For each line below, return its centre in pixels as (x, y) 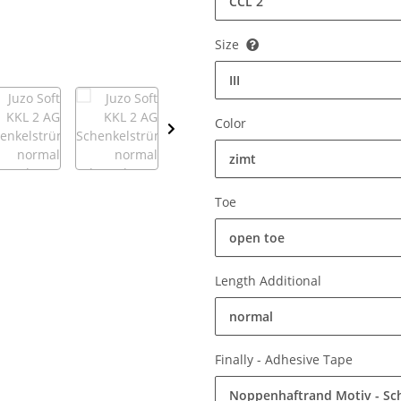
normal (251, 317)
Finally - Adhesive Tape (286, 360)
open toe (257, 238)
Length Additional (270, 281)
